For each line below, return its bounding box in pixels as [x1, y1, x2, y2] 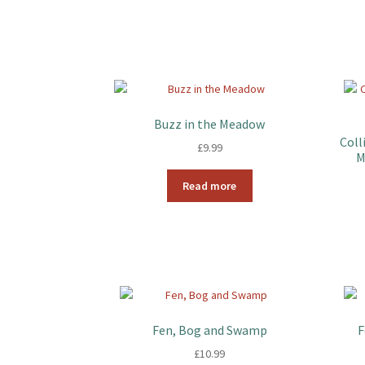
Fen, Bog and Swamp [152, 321, 267, 338]
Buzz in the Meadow [154, 115, 266, 132]
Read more [182, 178, 237, 193]
